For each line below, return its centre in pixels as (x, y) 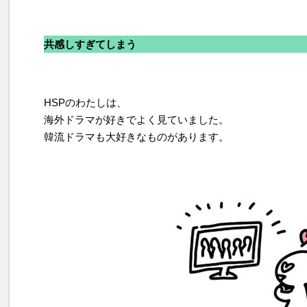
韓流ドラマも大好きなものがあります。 (136, 137)
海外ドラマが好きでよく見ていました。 (136, 120)
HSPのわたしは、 (85, 102)
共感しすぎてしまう (90, 44)
